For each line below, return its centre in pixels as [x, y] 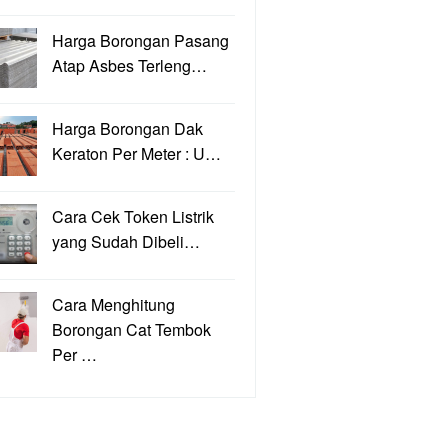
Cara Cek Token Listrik [133, 216]
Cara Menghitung [113, 304]
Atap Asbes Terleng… [129, 65]
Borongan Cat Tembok [131, 329]
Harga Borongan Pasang [140, 40]
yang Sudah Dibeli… [126, 241]
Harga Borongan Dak [127, 128]
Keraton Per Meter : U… [136, 153]
